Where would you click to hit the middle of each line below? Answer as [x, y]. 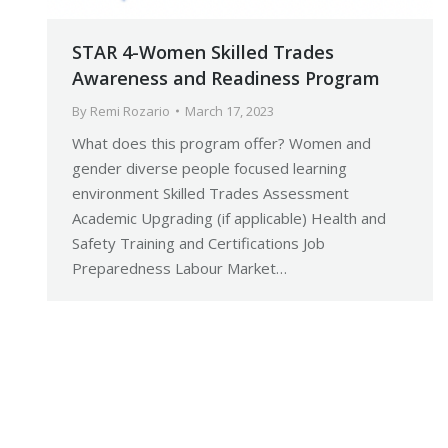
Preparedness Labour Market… [179, 268]
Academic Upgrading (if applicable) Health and [229, 218]
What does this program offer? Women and [221, 143]
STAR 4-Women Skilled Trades [203, 52]
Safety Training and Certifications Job [198, 243]
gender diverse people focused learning [209, 168]
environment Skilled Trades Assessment [210, 193]
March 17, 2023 [229, 111]
